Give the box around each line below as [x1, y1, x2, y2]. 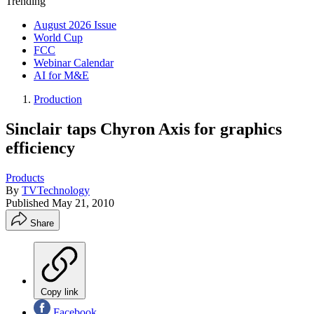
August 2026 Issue [34, 19, 116, 31]
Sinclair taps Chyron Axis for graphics [6, 119, 282, 138]
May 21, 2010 [52, 196, 114, 209]
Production [34, 93, 82, 105]
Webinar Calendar [34, 57, 114, 69]
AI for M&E [34, 69, 89, 81]
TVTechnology [22, 184, 90, 196]
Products [6, 171, 44, 184]
